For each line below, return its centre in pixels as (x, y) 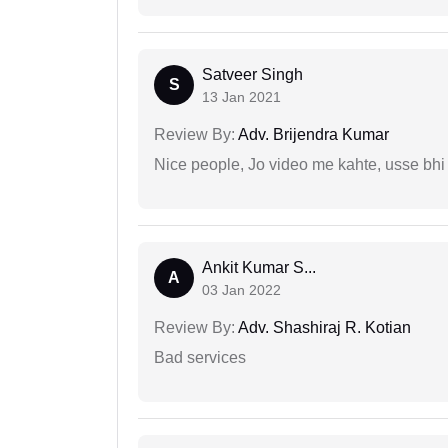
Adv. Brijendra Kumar (312, 135)
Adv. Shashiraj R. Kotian (323, 328)
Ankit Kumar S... (259, 268)
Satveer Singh (252, 75)
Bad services (200, 358)
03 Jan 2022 (241, 290)
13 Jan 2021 (241, 97)
